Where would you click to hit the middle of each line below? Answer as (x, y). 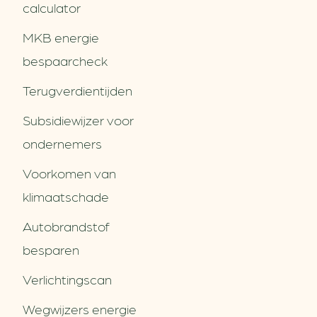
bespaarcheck (65, 60)
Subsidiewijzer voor (78, 120)
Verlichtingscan (67, 279)
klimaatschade (66, 196)
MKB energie (61, 37)
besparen (51, 249)
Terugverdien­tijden (77, 90)
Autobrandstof (66, 226)
